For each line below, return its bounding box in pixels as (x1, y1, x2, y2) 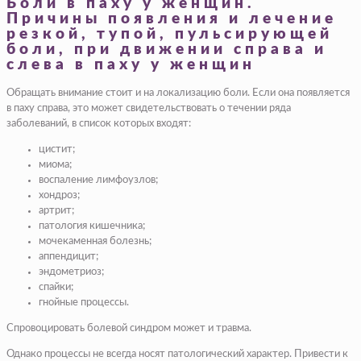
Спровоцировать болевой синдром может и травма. (6, 322, 251, 334)
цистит (39, 143, 73, 155)
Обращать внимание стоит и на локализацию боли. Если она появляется (6, 87, 350, 98)
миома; (39, 159, 72, 170)
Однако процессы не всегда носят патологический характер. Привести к (6, 348, 348, 359)
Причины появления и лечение (6, 11, 337, 27)
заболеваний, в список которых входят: (6, 118, 191, 129)
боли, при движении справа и (6, 42, 327, 58)
